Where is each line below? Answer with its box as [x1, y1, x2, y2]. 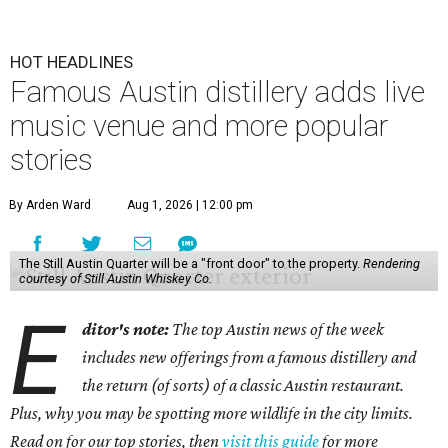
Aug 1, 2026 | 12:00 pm [127, 198, 253, 212]
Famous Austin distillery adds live [10, 75, 425, 109]
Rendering [362, 256, 420, 271]
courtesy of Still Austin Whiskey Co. [18, 271, 212, 286]
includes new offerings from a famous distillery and [82, 347, 417, 367]
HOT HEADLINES [10, 52, 133, 72]
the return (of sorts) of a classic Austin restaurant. [82, 375, 405, 395]
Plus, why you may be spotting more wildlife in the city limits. [10, 403, 413, 423]
